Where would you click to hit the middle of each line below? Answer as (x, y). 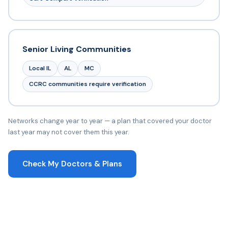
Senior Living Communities (77, 49)
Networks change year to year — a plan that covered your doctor (110, 121)
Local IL (40, 68)
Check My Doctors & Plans (72, 164)
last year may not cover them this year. (69, 132)
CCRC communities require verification (87, 84)
